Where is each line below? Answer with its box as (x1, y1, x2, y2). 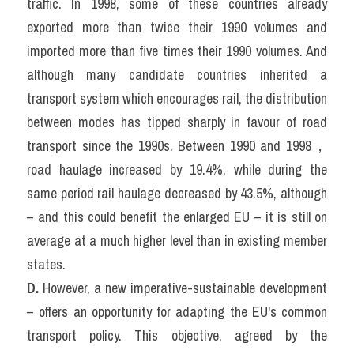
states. (27, 254, 66, 274)
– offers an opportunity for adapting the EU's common (27, 302, 327, 322)
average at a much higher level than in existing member (27, 231, 327, 250)
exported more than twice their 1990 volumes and (27, 17, 327, 37)
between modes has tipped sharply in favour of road (27, 112, 327, 132)
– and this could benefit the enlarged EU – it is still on (27, 207, 327, 227)
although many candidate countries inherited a (27, 65, 327, 85)
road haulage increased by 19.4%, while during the (27, 160, 327, 179)
